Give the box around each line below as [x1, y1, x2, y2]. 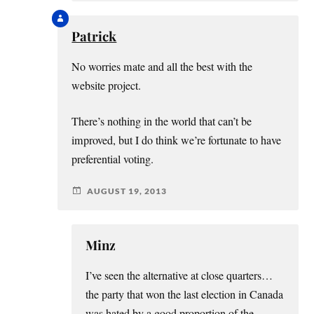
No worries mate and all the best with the [71, 59, 253, 75]
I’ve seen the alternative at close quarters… [86, 268, 273, 284]
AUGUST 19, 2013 [87, 185, 168, 196]
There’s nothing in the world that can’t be [71, 114, 252, 130]
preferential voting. [71, 151, 154, 168]
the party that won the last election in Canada [86, 287, 284, 303]
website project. [71, 78, 142, 94]
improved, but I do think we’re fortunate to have [71, 132, 282, 149]
